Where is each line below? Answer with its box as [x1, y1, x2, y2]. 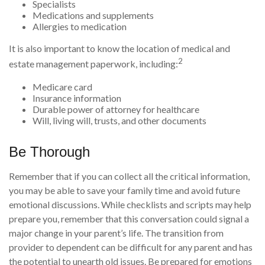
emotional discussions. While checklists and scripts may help [9, 198, 251, 210]
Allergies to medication [33, 21, 127, 33]
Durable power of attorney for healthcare [33, 103, 199, 115]
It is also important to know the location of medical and [9, 43, 230, 54]
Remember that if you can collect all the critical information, [9, 170, 250, 182]
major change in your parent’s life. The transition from [9, 227, 224, 238]
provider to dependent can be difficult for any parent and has [9, 241, 253, 253]
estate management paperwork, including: [9, 58, 178, 70]
